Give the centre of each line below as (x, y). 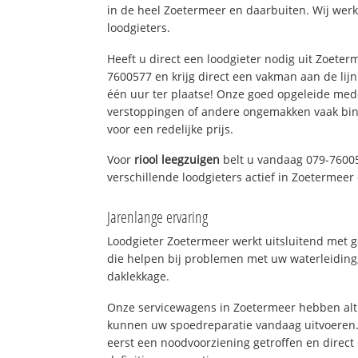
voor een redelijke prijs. (171, 129)
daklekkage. (139, 276)
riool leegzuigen (177, 160)
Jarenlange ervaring (158, 217)
